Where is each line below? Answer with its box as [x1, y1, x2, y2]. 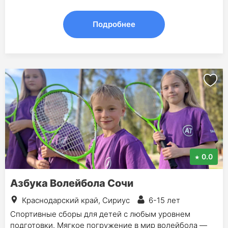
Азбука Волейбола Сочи [10, 177, 133, 189]
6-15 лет [149, 195, 180, 205]
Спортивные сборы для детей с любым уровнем [10, 209, 190, 219]
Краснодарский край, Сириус [22, 195, 130, 205]
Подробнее [93, 19, 135, 29]
